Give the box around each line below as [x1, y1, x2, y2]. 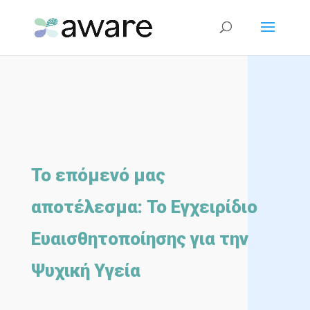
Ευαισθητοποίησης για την [30, 228, 248, 249]
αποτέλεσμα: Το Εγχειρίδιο [30, 197, 257, 217]
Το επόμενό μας [30, 165, 165, 185]
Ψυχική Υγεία [30, 260, 140, 281]
